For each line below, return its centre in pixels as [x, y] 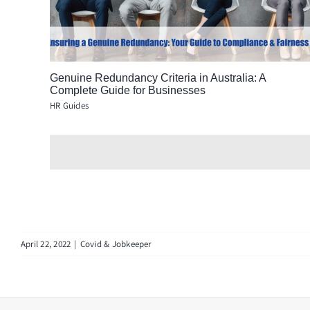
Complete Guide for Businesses [127, 91]
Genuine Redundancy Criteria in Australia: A [157, 78]
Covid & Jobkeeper [116, 244]
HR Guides [69, 106]
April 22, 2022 [46, 244]
